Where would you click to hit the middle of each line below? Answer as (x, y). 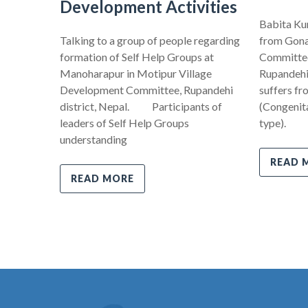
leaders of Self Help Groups (124, 122)
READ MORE (102, 178)
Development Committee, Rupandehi (146, 89)
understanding (93, 139)
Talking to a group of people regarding (150, 40)
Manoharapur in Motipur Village (136, 73)
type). (273, 122)
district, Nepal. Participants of (141, 106)
